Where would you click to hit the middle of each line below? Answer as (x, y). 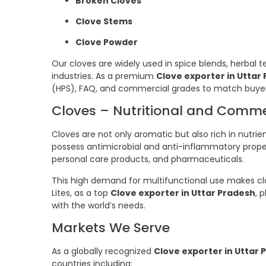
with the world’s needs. (99, 205)
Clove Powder (107, 42)
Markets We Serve (111, 228)
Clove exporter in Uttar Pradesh (183, 193)
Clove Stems (104, 22)
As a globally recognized (103, 251)
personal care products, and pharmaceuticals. (148, 159)
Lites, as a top (81, 193)
